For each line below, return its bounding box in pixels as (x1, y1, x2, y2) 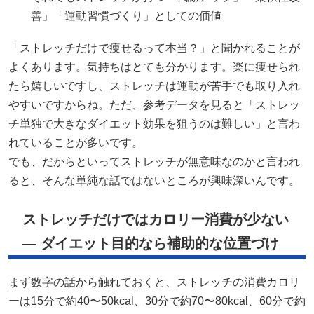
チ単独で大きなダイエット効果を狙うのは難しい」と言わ (8, 118, 300, 130)
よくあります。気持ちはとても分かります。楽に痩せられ (8, 61, 300, 74)
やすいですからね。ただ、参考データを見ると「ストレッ (8, 99, 300, 111)
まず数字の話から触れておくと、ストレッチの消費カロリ (8, 276, 300, 289)
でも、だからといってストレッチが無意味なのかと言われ (8, 156, 300, 168)
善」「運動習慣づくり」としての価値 (31, 10, 221, 22)
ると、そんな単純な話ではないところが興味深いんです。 (8, 175, 300, 187)
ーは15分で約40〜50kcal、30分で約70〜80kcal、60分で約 (8, 295, 306, 308)
